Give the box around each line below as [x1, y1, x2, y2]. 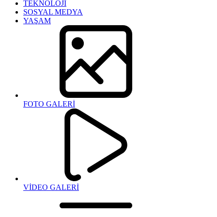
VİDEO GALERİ [23, 183, 79, 191]
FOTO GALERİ [23, 100, 75, 108]
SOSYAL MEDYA [23, 8, 83, 16]
